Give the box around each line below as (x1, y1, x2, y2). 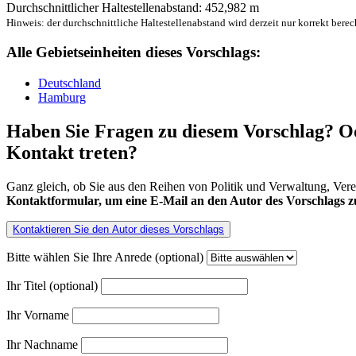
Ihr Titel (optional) (6, 278, 101, 292)
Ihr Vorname (6, 308, 72, 322)
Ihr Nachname (6, 337, 81, 351)
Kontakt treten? (6, 142, 137, 163)
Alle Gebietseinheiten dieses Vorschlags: (6, 44, 261, 61)
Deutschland (38, 76, 101, 91)
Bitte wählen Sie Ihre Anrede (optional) (6, 250, 207, 264)
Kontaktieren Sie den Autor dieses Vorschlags (13, 222, 224, 235)
